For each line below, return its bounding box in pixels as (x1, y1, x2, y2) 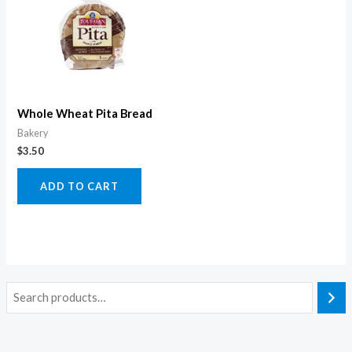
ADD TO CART (40, 179, 119, 192)
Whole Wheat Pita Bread (17, 107, 153, 121)
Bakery (17, 126, 49, 139)
